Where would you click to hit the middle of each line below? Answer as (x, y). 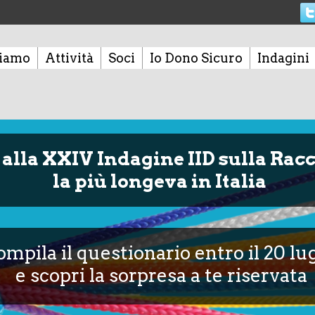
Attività (69, 58)
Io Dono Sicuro (196, 58)
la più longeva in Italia (161, 181)
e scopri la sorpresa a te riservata (161, 275)
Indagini (283, 58)
